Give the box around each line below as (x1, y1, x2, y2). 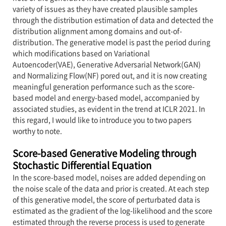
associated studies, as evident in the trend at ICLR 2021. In (12, 103, 205, 114)
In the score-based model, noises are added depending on (12, 172, 206, 182)
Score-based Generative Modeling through (12, 145, 196, 160)
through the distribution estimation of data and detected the (12, 14, 213, 25)
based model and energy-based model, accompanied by (12, 92, 199, 102)
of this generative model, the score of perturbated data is (12, 194, 200, 204)
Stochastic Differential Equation (12, 157, 151, 172)
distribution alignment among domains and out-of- (12, 25, 182, 36)
